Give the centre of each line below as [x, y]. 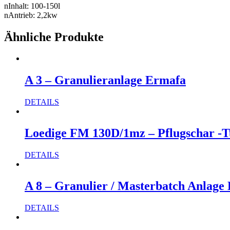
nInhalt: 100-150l [32, 6]
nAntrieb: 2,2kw [31, 15]
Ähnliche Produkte [54, 37]
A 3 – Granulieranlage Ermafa [105, 80]
